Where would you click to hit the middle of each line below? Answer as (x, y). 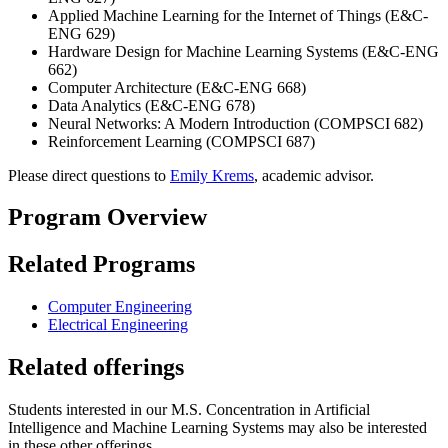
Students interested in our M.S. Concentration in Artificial (189, 410)
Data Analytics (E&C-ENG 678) (151, 105)
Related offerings (96, 367)
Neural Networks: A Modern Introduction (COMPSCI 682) (235, 123)
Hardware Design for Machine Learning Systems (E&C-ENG (243, 51)
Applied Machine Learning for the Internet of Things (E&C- (238, 15)
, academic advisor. (314, 175)
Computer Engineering (120, 307)
